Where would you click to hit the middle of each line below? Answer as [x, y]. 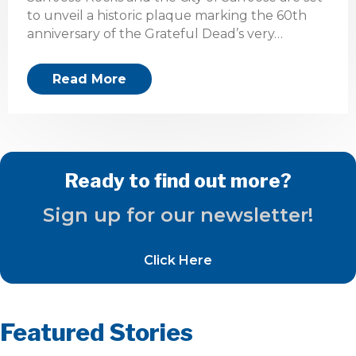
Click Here [178, 260]
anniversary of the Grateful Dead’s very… [155, 34]
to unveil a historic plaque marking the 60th [167, 15]
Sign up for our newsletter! [178, 215]
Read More [89, 79]
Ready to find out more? [178, 181]
